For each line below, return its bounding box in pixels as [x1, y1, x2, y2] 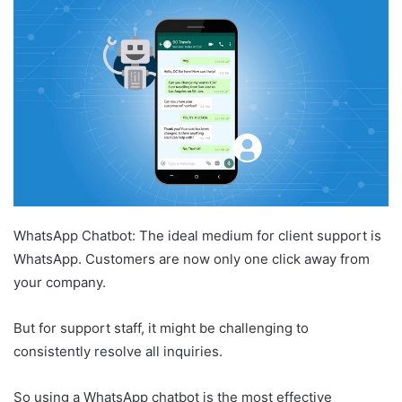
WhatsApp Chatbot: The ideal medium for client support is [13, 227, 381, 245]
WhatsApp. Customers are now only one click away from [13, 250, 370, 268]
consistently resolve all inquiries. [13, 343, 226, 361]
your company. [13, 274, 109, 292]
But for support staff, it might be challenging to [13, 319, 309, 337]
